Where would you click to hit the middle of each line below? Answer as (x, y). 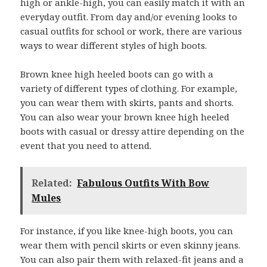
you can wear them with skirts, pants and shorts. (127, 103)
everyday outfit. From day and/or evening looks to (129, 17)
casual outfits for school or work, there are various (131, 31)
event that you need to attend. (86, 145)
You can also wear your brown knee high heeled (125, 117)
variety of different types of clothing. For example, (129, 88)
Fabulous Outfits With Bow (143, 183)
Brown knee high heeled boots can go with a (117, 74)
